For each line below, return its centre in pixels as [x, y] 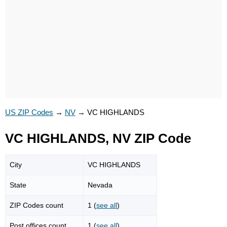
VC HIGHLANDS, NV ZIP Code [98, 138]
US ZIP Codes [29, 112]
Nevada [100, 185]
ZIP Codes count [36, 205]
